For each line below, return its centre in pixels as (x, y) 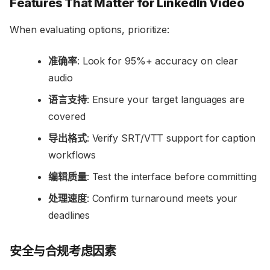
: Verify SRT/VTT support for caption (171, 138)
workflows (72, 155)
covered (67, 117)
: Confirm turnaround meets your (162, 199)
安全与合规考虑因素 (63, 252)
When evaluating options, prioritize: (90, 30)
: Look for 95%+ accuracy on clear (158, 61)
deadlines (69, 215)
